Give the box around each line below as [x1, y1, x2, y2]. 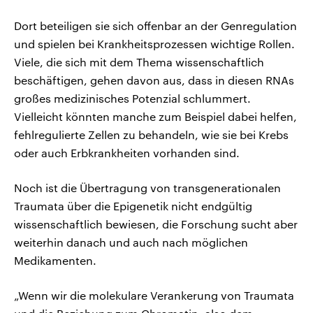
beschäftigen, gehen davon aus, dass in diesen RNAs [14, 73, 294, 87]
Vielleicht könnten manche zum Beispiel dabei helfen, [14, 109, 297, 123]
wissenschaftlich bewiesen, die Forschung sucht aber [14, 217, 298, 231]
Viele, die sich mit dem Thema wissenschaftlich [14, 54, 264, 68]
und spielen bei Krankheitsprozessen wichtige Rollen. [14, 36, 295, 50]
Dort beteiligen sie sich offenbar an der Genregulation [14, 18, 297, 32]
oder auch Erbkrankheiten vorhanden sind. [14, 145, 240, 159]
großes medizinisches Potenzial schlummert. [14, 91, 251, 105]
